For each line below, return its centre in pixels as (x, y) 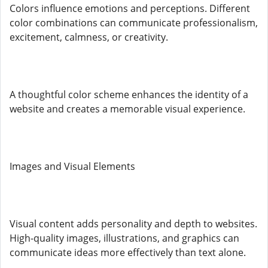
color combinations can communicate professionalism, (134, 23)
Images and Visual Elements (72, 166)
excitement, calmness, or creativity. (89, 37)
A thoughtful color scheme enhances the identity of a (129, 95)
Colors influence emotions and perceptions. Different (130, 8)
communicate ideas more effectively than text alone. (128, 252)
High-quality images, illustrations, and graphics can (124, 238)
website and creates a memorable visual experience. (127, 109)
